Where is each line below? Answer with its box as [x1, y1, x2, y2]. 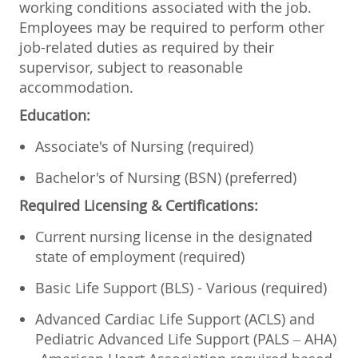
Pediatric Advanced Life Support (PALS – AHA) [35, 328, 336, 348]
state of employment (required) [35, 246, 245, 266]
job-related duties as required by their [19, 37, 274, 57]
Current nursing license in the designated [35, 226, 312, 246]
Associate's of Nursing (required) [35, 136, 253, 156]
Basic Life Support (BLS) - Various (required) [35, 277, 327, 297]
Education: [19, 105, 90, 125]
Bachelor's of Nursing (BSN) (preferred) [35, 167, 296, 187]
